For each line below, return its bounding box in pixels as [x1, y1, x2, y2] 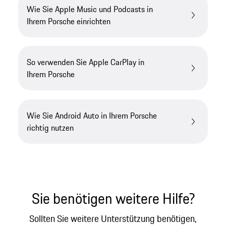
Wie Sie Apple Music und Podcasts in [27, 3, 153, 15]
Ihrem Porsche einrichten [27, 15, 111, 27]
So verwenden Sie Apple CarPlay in [27, 56, 145, 69]
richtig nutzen [27, 121, 74, 134]
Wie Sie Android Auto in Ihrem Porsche [27, 109, 157, 122]
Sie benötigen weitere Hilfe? [31, 187, 195, 209]
